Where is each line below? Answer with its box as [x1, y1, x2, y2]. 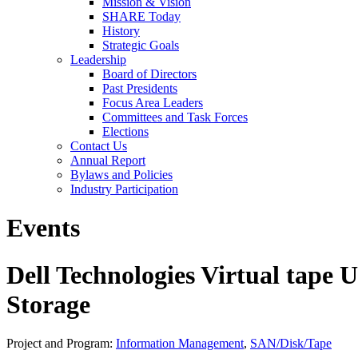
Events [6, 213, 80, 243]
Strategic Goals [102, 38, 179, 52]
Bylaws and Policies [70, 168, 173, 181]
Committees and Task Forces [102, 110, 248, 124]
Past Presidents [102, 82, 177, 95]
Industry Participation [70, 182, 178, 196]
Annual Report [70, 153, 145, 167]
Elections [102, 125, 149, 138]
